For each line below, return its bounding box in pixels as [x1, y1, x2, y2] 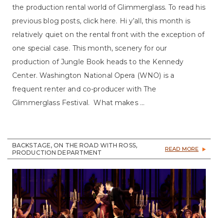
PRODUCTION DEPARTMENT [12, 148, 102, 156]
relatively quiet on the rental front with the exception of [12, 30, 205, 39]
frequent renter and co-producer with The [12, 84, 157, 93]
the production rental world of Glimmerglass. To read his [12, 2, 205, 12]
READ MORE [164, 145, 199, 152]
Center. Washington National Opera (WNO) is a [12, 71, 175, 80]
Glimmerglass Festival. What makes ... [12, 98, 145, 107]
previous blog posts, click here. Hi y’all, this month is [12, 16, 190, 25]
